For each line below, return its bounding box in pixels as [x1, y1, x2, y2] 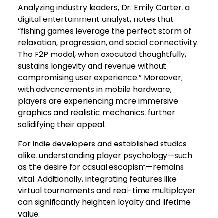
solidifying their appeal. [18, 119, 106, 130]
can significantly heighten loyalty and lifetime [18, 197, 191, 208]
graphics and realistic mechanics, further [18, 107, 176, 119]
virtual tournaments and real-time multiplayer [18, 185, 196, 197]
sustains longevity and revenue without [18, 60, 167, 72]
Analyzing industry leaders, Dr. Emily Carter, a [18, 2, 190, 14]
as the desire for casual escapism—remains [18, 162, 184, 173]
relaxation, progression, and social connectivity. [18, 37, 199, 49]
